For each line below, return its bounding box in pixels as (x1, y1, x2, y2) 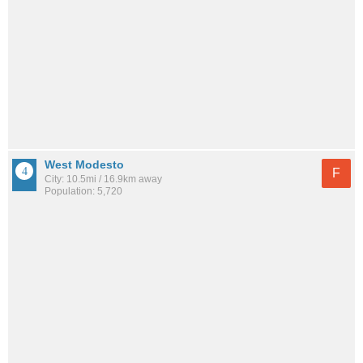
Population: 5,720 (45, 186, 122, 198)
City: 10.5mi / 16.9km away (45, 173, 162, 186)
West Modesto (45, 158, 124, 172)
